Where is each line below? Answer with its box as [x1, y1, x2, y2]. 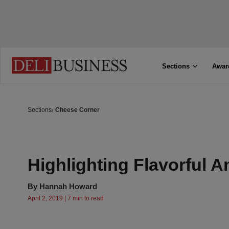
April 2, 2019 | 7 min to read [28, 195, 104, 202]
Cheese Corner [55, 106, 100, 113]
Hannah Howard [39, 182, 97, 191]
